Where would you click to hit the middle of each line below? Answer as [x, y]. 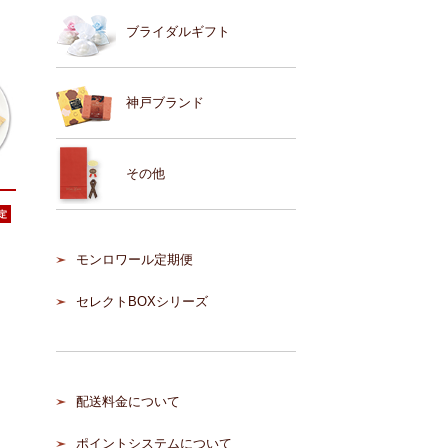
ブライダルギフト [178, 31]
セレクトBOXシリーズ [142, 301]
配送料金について [128, 401]
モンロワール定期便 [134, 259]
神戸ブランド [165, 102]
